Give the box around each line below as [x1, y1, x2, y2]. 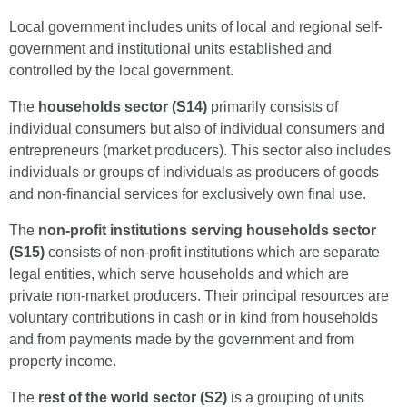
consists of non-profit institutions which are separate [45, 244, 380, 260]
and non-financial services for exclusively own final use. [9, 186, 366, 202]
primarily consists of [211, 99, 338, 114]
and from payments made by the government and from [9, 332, 354, 347]
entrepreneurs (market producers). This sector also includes [9, 143, 391, 158]
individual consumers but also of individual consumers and [9, 121, 385, 136]
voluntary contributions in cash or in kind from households [9, 310, 378, 325]
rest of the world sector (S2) [38, 390, 227, 405]
